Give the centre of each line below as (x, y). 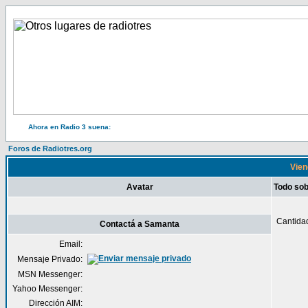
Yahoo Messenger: (47, 289)
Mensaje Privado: (50, 259)
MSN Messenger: (50, 274)
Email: (71, 244)
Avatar (140, 187)
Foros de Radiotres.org (50, 148)
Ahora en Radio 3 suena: (69, 127)
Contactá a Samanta (140, 224)
